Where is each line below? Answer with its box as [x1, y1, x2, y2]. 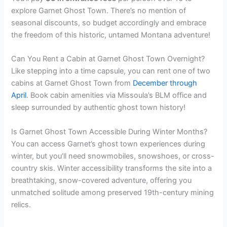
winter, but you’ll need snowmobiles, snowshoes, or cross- [11, 151, 215, 161]
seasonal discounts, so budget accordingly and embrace [11, 18, 207, 27]
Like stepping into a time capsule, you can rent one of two [11, 66, 211, 76]
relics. [11, 200, 31, 209]
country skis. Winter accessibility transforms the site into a [11, 163, 212, 173]
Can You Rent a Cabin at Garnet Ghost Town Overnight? [11, 54, 205, 64]
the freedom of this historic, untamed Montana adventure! [11, 30, 211, 40]
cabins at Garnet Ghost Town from [11, 79, 133, 88]
